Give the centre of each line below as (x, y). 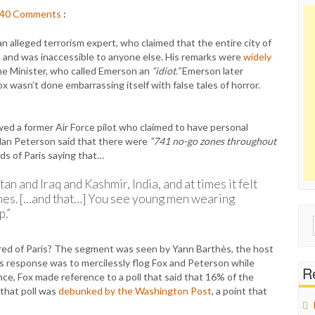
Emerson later (212, 71)
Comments (37, 14)
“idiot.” (166, 71)
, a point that (239, 291)
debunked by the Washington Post (135, 291)
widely (257, 57)
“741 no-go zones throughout (213, 141)
